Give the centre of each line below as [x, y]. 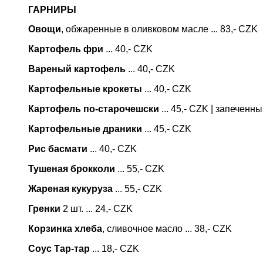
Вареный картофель [77, 69]
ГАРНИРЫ [52, 10]
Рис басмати [58, 149]
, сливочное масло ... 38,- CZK [167, 229]
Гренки [44, 209]
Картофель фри [66, 49]
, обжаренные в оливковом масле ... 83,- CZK [159, 29]
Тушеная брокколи [72, 169]
